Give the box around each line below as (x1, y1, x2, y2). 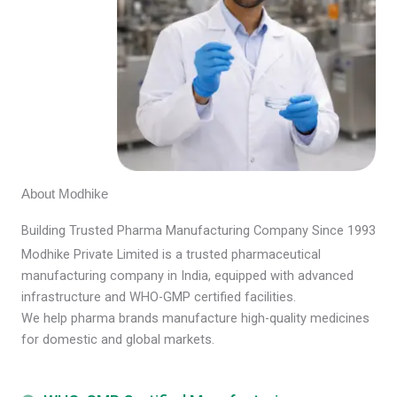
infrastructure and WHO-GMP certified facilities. (21, 289, 296, 305)
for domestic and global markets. (21, 331, 214, 347)
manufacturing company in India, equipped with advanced (21, 268, 354, 284)
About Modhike (21, 186, 108, 201)
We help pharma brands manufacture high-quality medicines (21, 310, 370, 326)
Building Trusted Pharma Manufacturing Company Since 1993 (21, 222, 376, 238)
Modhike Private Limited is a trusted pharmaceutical (21, 246, 321, 262)
